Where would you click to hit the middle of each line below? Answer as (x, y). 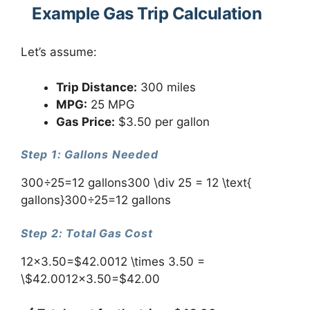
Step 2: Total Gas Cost (87, 233)
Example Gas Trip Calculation (147, 14)
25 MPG (111, 104)
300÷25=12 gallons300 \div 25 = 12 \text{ (136, 183)
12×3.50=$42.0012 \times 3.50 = (113, 261)
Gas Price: (85, 121)
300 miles (166, 87)
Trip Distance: (97, 87)
